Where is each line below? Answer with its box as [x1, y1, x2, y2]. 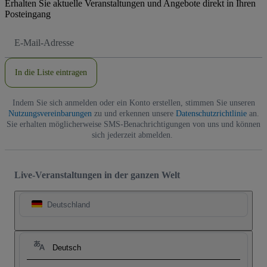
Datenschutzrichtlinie [175, 108, 247, 118]
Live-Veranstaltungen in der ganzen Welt [14, 169, 180, 180]
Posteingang [5, 8, 51, 19]
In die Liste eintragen [15, 67, 87, 77]
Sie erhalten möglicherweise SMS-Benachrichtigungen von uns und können [7, 119, 260, 129]
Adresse [14, 50, 37, 59]
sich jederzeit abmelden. [92, 130, 173, 139]
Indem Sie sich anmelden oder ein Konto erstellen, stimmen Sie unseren [12, 98, 255, 107]
